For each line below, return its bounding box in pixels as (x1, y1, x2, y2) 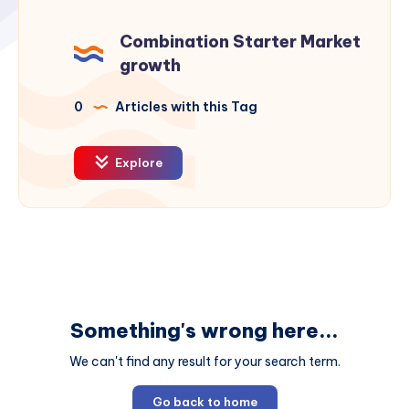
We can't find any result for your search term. (68, 353, 341, 371)
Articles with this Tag (112, 99, 257, 116)
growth (120, 55, 181, 77)
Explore (112, 155, 163, 171)
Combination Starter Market (120, 31, 361, 53)
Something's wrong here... (70, 318, 339, 344)
